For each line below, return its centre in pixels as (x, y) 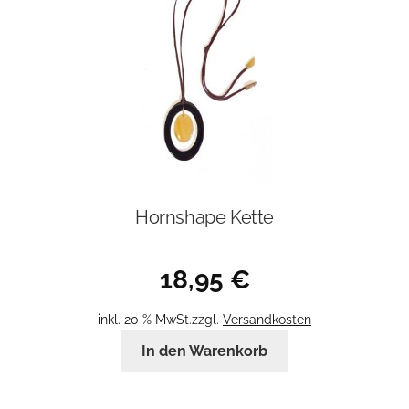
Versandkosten (267, 320)
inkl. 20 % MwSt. (145, 320)
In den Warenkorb (204, 351)
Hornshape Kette (204, 217)
